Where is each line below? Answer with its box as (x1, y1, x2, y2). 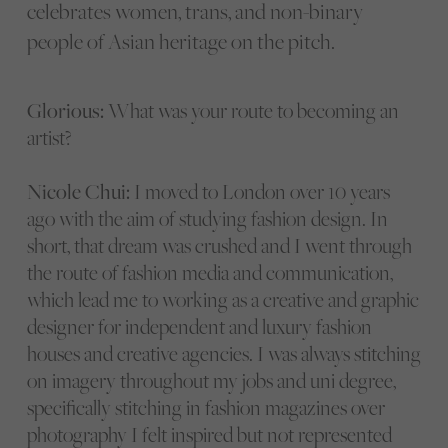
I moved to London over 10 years (129, 177, 390, 205)
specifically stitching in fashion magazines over (26, 393, 385, 421)
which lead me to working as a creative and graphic (26, 285, 419, 313)
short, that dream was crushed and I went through (26, 231, 412, 259)
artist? (26, 123, 72, 151)
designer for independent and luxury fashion (26, 312, 372, 340)
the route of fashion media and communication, (26, 258, 393, 286)
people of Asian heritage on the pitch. (26, 26, 335, 56)
